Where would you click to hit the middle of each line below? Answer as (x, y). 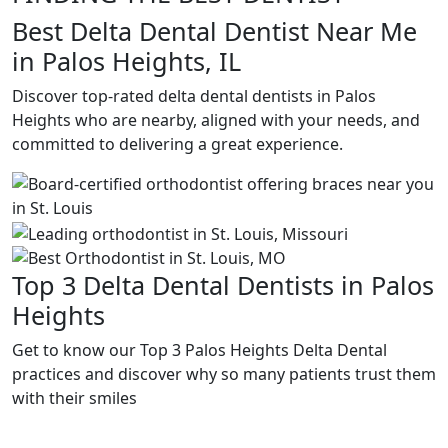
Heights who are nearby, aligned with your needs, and (216, 120)
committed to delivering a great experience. (177, 144)
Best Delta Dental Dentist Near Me (214, 31)
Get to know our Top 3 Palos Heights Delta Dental (199, 349)
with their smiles (74, 397)
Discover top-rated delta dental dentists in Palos (194, 96)
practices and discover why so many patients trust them (224, 373)
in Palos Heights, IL (126, 61)
